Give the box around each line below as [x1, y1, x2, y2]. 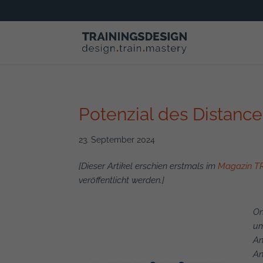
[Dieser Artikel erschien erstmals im [79, 161, 218, 171]
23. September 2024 [79, 135, 156, 144]
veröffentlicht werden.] [79, 175, 165, 186]
